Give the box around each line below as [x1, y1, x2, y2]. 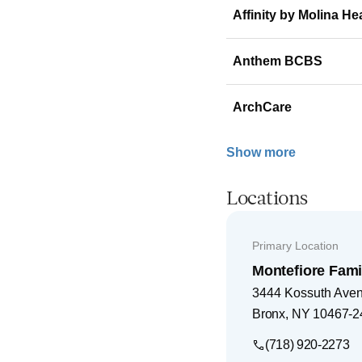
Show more [226, 145, 296, 159]
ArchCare [233, 99, 292, 114]
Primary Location [252, 238, 339, 252]
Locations [226, 189, 308, 209]
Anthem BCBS [233, 53, 322, 68]
